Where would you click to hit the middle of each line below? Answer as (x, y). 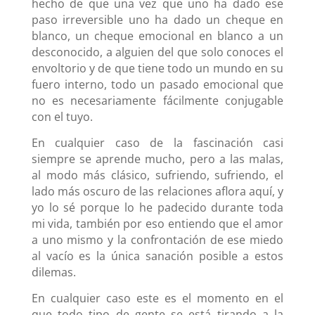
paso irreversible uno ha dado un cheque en (157, 19)
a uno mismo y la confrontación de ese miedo (157, 239)
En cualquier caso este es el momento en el (157, 298)
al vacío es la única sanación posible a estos (157, 256)
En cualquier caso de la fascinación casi (157, 142)
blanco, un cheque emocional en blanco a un (157, 36)
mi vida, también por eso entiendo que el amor (157, 223)
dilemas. (53, 272)
